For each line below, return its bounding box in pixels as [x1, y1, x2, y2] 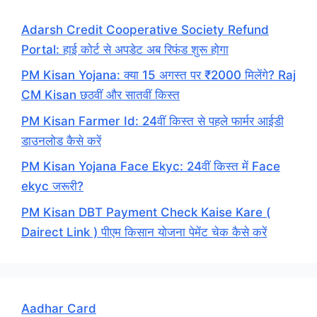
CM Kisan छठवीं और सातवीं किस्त [21, 88, 180, 103]
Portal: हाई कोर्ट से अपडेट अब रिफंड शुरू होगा [21, 42, 229, 57]
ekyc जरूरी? [21, 179, 83, 194]
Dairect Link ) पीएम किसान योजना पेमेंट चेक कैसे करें [21, 224, 267, 239]
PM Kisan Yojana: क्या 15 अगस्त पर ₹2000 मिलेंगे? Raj [21, 68, 296, 83]
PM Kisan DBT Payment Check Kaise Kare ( [21, 204, 270, 219]
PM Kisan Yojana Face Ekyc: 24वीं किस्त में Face [21, 159, 280, 174]
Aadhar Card [21, 301, 96, 316]
